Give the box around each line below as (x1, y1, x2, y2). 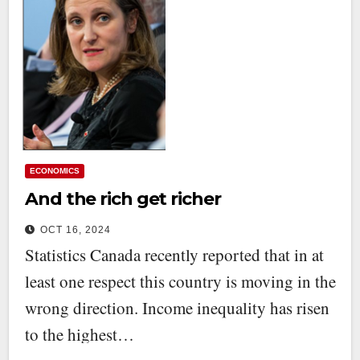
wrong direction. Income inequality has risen (25, 296, 329, 319)
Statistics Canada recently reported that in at (25, 243, 324, 266)
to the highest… (25, 322, 134, 346)
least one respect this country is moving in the (25, 269, 336, 292)
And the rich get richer (25, 187, 221, 210)
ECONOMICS (30, 166, 80, 175)
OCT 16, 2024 (40, 223, 111, 235)
